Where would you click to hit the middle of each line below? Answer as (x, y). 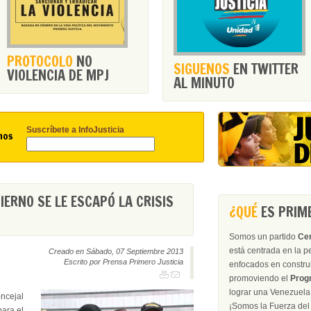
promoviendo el (260, 278)
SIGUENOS (202, 69)
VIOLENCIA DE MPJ (58, 75)
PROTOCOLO (40, 61)
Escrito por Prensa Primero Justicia (124, 262)
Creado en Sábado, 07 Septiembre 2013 (116, 251)
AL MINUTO (204, 83)
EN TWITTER (264, 69)
